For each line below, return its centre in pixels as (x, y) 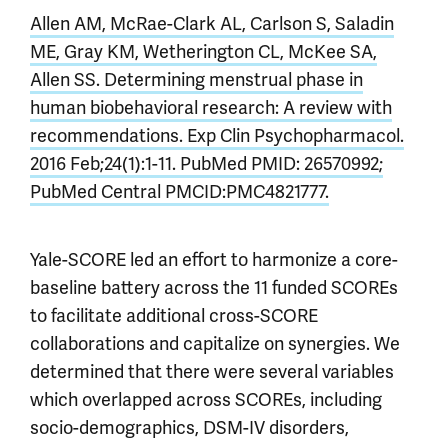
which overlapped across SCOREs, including (206, 400)
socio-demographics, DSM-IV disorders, (189, 428)
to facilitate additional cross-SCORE (174, 316)
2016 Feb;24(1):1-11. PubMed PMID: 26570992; (206, 164)
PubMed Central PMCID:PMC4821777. (179, 192)
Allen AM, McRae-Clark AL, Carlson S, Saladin (212, 24)
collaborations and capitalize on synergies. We (215, 344)
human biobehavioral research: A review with (211, 108)
